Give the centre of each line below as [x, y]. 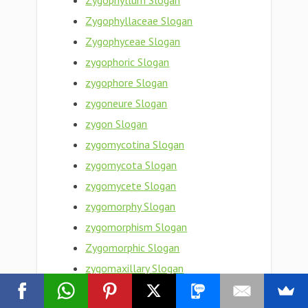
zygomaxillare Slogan [135, 289]
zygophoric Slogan [128, 62]
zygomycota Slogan [131, 165]
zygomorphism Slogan [136, 227]
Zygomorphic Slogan [133, 247]
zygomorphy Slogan [131, 206]
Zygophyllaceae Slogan [139, 21]
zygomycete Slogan [131, 186]
